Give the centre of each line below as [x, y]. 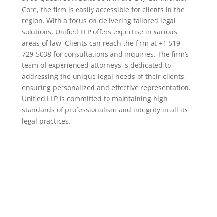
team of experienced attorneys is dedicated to [96, 65]
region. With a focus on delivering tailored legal [99, 21]
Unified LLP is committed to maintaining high [94, 99]
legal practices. [46, 121]
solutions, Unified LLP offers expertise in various [99, 32]
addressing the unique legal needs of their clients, [104, 76]
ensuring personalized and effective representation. [106, 87]
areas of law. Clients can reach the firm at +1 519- [102, 43]
